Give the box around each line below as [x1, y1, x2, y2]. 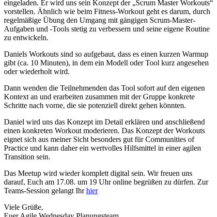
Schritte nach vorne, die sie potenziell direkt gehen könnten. [4, 101, 186, 109]
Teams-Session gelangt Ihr [4, 186, 86, 195]
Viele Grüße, [4, 202, 43, 211]
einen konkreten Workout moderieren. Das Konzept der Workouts [4, 126, 205, 135]
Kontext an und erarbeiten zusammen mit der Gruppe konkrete [4, 92, 195, 101]
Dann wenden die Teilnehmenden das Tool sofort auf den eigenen [4, 83, 205, 92]
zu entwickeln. [4, 33, 48, 42]
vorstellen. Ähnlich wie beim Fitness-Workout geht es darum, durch [4, 7, 210, 15]
